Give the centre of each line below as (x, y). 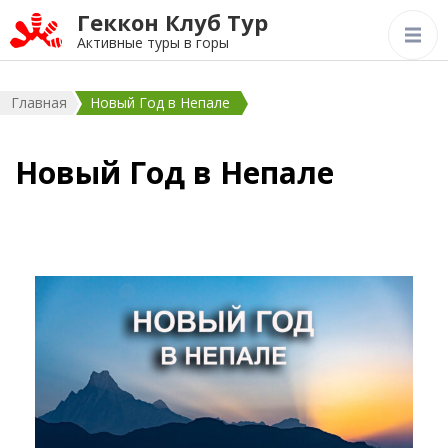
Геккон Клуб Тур (172, 22)
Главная (39, 102)
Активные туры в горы (153, 42)
